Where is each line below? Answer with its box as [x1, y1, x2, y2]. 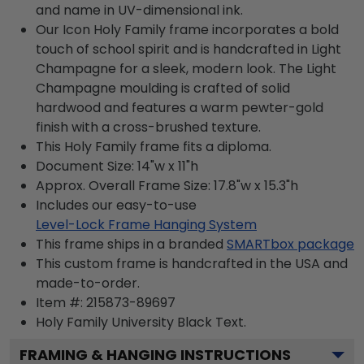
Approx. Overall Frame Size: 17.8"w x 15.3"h [36, 175, 298, 195]
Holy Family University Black [36, 312, 212, 331]
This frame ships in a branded [36, 234, 223, 253]
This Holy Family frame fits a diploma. [36, 136, 271, 156]
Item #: [36, 292, 86, 312]
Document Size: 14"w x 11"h [36, 156, 198, 175]
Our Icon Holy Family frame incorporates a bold [36, 19, 339, 39]
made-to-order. [36, 273, 140, 292]
